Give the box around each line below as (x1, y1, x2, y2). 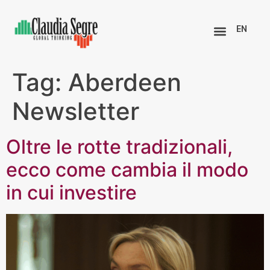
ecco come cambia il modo (6, 157, 248, 181)
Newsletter (12, 96, 139, 126)
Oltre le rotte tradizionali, (6, 134, 233, 159)
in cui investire (6, 180, 137, 204)
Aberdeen (68, 67, 181, 97)
